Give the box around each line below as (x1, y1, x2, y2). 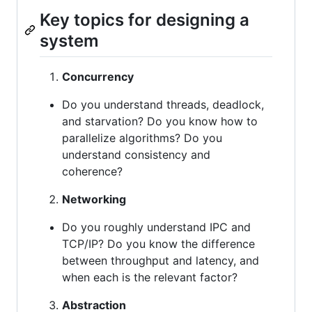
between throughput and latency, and (62, 253, 259, 267)
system (40, 30, 99, 51)
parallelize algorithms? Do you (62, 130, 222, 145)
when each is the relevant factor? (62, 270, 237, 284)
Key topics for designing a (40, 9, 249, 30)
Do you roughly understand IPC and (62, 219, 251, 234)
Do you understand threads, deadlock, (62, 97, 264, 111)
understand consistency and (62, 147, 210, 162)
